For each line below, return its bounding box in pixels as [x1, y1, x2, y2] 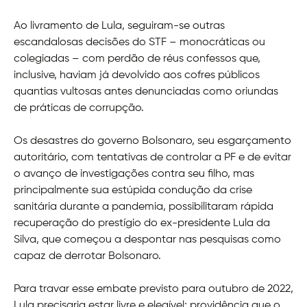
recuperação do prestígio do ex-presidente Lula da [14, 218, 270, 230]
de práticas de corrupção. [14, 103, 144, 114]
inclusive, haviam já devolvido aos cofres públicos [14, 70, 260, 82]
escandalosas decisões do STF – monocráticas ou [14, 37, 265, 49]
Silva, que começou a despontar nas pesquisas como [14, 234, 281, 246]
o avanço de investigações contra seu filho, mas [14, 169, 254, 180]
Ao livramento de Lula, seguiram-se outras [14, 21, 225, 32]
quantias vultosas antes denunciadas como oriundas [14, 86, 278, 98]
